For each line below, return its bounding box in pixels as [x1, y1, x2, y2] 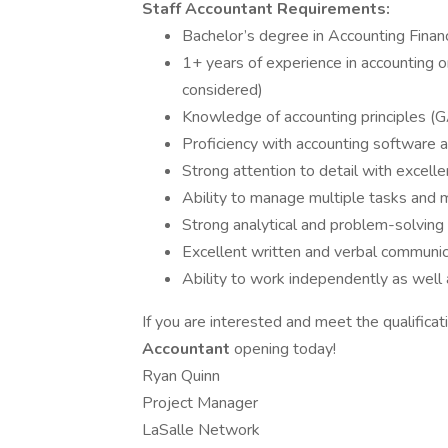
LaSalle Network [142, 419, 260, 441]
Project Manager [142, 392, 258, 414]
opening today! [234, 338, 336, 360]
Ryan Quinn [142, 365, 220, 387]
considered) [182, 79, 263, 101]
